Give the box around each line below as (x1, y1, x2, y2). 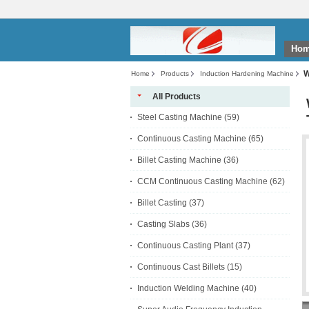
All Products (152, 92, 201, 101)
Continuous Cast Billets (137, 262, 225, 272)
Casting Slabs (137, 219, 190, 229)
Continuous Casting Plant (137, 241, 233, 250)
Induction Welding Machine (137, 283, 239, 293)
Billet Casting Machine (137, 155, 221, 165)
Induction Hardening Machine (200, 70, 294, 77)
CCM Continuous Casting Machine (137, 177, 268, 186)
